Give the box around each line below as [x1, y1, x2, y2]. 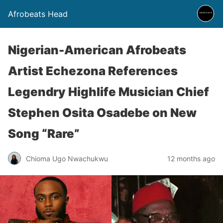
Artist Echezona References [8, 64, 178, 78]
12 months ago [167, 154, 215, 163]
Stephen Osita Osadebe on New [8, 106, 197, 120]
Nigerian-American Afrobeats [8, 43, 186, 57]
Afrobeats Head [8, 9, 68, 19]
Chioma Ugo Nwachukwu [26, 154, 108, 163]
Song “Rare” [8, 126, 80, 141]
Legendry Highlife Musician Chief [8, 85, 209, 99]
